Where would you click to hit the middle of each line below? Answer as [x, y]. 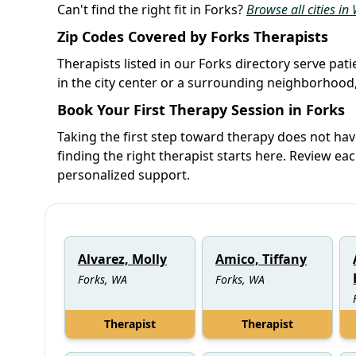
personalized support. [124, 174]
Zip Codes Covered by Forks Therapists [193, 36]
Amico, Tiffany [261, 259]
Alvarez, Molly [122, 259]
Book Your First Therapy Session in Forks [201, 109]
